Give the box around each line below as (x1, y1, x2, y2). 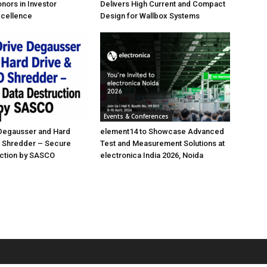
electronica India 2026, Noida (100, 151, 203, 160)
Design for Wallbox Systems (100, 11, 200, 20)
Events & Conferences (104, 112, 169, 120)
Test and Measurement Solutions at (100, 139, 225, 148)
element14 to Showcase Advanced (100, 127, 224, 136)
